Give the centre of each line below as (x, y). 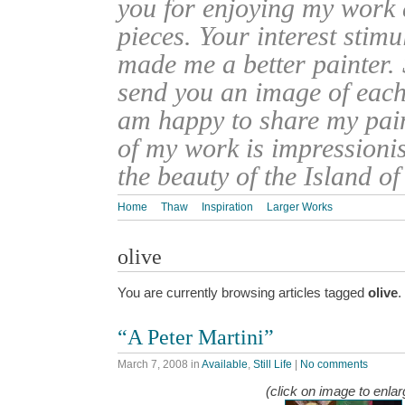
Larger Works (300, 207)
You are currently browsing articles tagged (243, 293)
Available (225, 364)
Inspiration (227, 207)
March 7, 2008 (153, 364)
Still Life (273, 364)
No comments (334, 364)
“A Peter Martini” (196, 337)
